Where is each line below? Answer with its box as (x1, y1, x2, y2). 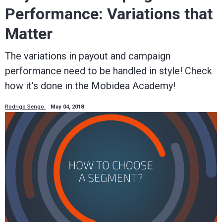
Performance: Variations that (5, 4, 213, 24)
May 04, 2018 (51, 104, 84, 111)
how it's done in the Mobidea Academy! (5, 80, 175, 92)
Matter (5, 24, 53, 44)
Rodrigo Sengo (5, 104, 46, 111)
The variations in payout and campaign (5, 50, 170, 62)
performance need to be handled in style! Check (5, 65, 212, 77)
